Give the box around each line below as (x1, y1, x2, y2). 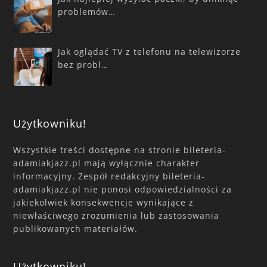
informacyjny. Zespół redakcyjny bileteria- (13, 170, 206, 182)
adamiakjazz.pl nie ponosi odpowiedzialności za (13, 183, 232, 195)
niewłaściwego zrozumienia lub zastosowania (13, 209, 220, 221)
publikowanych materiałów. (13, 222, 138, 234)
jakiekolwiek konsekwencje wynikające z (13, 196, 194, 208)
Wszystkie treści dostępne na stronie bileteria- (13, 144, 226, 156)
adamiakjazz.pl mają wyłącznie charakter (13, 157, 200, 169)
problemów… (58, 6, 116, 18)
